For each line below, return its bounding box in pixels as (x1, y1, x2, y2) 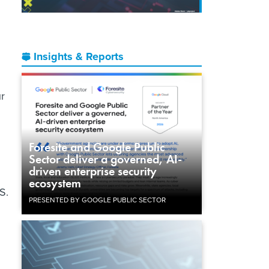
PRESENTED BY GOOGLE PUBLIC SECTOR (29, 194, 166, 205)
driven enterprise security (29, 163, 157, 179)
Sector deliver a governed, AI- (29, 151, 182, 167)
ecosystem (29, 175, 81, 191)
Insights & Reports (34, 48, 124, 64)
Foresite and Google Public (29, 139, 165, 155)
